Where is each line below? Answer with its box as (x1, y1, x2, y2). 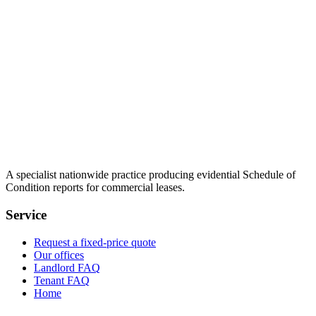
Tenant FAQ (34, 274, 90, 286)
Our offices (34, 248, 84, 261)
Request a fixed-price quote (34, 236, 156, 248)
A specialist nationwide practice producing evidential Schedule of (6, 169, 296, 181)
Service (6, 207, 47, 223)
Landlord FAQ (34, 261, 100, 274)
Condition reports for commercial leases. (6, 181, 185, 194)
